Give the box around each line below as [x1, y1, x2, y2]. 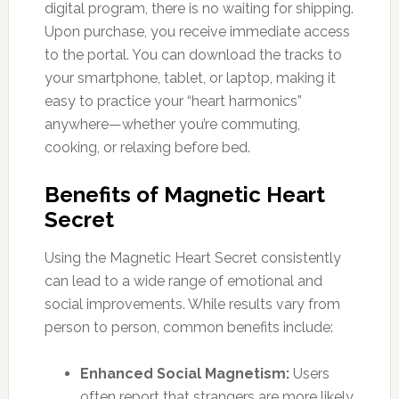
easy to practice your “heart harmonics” [44, 92, 302, 110]
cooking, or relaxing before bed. [44, 138, 250, 156]
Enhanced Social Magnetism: [79, 364, 289, 382]
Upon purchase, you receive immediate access [44, 22, 350, 40]
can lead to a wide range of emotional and [44, 272, 322, 289]
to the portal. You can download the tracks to [44, 45, 342, 63]
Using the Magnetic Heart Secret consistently [44, 248, 341, 266]
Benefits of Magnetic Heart [44, 181, 325, 208]
